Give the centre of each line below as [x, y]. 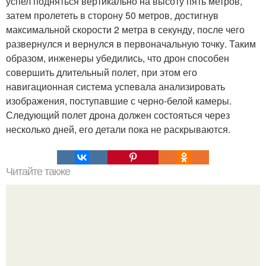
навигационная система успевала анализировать [115, 86]
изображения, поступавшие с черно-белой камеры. [119, 101]
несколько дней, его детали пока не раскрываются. [118, 129]
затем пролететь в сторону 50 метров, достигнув [112, 15]
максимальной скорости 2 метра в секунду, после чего [125, 29]
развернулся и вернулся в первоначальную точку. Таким [131, 44]
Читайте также [38, 172]
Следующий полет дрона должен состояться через [118, 115]
